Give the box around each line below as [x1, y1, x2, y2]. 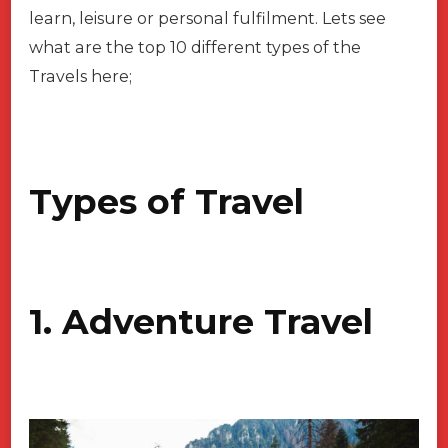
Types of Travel [29, 180, 304, 224]
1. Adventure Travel [29, 299, 373, 343]
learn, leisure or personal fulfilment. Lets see [29, 9, 386, 29]
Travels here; [29, 67, 136, 87]
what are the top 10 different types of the [29, 38, 361, 58]
